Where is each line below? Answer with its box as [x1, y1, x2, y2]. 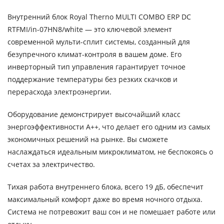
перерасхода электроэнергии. [7, 86, 111, 96]
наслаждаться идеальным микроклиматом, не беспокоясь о [7, 146, 213, 156]
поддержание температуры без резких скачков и [7, 74, 177, 84]
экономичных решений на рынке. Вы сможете [7, 134, 168, 144]
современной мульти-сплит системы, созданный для [7, 36, 190, 46]
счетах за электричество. [7, 159, 95, 169]
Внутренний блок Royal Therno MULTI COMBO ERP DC [7, 11, 191, 21]
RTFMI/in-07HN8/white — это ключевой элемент [7, 24, 172, 34]
